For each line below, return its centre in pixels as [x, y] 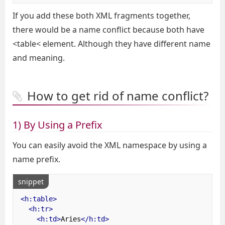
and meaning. [39, 58]
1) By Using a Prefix [58, 125]
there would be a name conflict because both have [108, 30]
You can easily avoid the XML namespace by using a [110, 145]
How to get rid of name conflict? [118, 96]
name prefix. [36, 159]
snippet [31, 182]
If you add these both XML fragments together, [101, 16]
